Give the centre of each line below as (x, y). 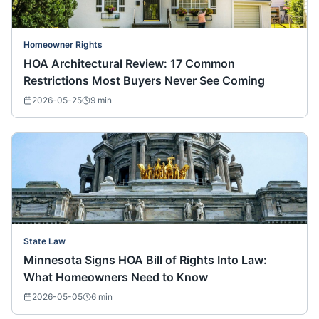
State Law (45, 241)
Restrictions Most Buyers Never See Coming (144, 81)
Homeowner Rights (63, 45)
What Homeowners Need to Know (116, 277)
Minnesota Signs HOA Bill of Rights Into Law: (145, 260)
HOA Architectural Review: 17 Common (129, 64)
